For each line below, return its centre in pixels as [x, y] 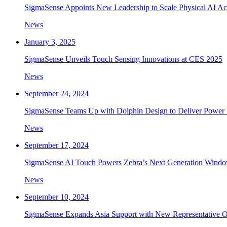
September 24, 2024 [56, 93]
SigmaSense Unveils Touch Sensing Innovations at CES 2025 [123, 59]
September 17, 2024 [56, 145]
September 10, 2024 [56, 197]
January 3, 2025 [50, 42]
